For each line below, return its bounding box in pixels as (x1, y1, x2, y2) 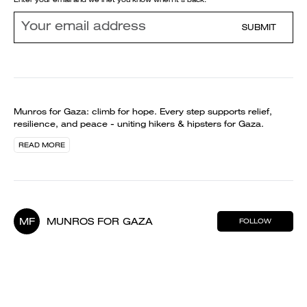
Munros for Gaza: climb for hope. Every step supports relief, (14, 106, 272, 117)
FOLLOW (239, 217, 271, 225)
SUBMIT (242, 21, 276, 33)
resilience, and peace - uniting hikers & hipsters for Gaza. (14, 118, 264, 130)
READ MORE (19, 140, 65, 149)
